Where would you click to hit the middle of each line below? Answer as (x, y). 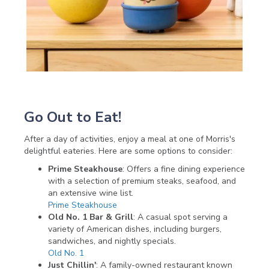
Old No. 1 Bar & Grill (91, 217)
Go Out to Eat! (73, 117)
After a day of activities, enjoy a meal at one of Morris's (130, 139)
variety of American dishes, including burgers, (135, 229)
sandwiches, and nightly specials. (112, 241)
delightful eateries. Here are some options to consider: (128, 151)
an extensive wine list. (91, 193)
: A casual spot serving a (180, 217)
